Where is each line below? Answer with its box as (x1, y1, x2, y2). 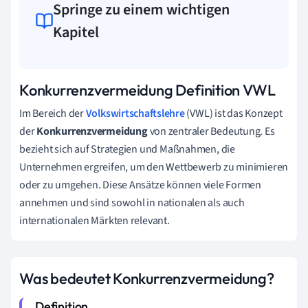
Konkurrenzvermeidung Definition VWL (19, 80, 276, 100)
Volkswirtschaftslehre (85, 105, 185, 121)
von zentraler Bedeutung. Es (147, 123, 275, 139)
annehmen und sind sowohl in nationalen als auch (19, 195, 245, 210)
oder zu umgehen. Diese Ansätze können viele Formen (19, 177, 261, 192)
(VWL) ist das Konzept (184, 105, 283, 121)
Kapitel (53, 21, 100, 43)
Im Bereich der (19, 105, 86, 121)
